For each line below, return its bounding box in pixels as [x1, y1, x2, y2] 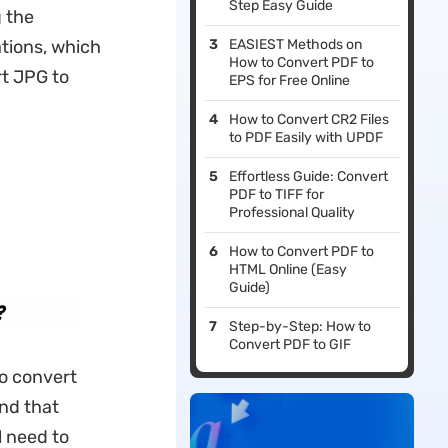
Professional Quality [229, 204, 356, 222]
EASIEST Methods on [229, 36, 363, 54]
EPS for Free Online [229, 72, 351, 90]
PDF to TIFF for [229, 186, 325, 204]
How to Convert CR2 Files [229, 111, 390, 129]
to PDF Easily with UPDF [229, 129, 384, 147]
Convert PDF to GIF [229, 336, 352, 354]
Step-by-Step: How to [229, 318, 372, 336]
